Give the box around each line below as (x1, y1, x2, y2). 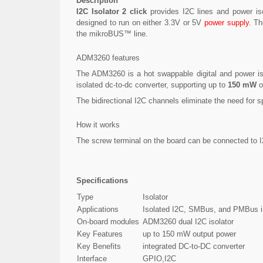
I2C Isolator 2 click (76, 7, 147, 16)
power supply (204, 18, 249, 27)
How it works (76, 120, 120, 129)
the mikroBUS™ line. (76, 29, 148, 38)
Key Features (77, 229, 123, 238)
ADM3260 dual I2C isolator (143, 217, 234, 226)
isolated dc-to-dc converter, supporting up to (76, 80, 228, 89)
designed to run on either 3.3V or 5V (76, 18, 204, 27)
